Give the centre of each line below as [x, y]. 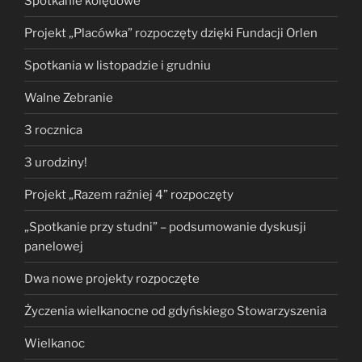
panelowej [54, 246]
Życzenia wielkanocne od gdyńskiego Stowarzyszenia [175, 311]
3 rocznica [53, 130]
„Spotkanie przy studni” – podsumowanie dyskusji [165, 227]
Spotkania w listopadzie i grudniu [118, 65]
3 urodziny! [56, 162]
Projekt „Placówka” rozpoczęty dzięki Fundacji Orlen [171, 33]
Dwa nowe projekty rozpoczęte [112, 278]
